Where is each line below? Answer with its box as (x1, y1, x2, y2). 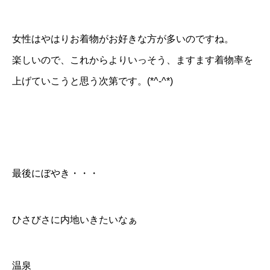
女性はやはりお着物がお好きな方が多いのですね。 (12, 33, 234, 44)
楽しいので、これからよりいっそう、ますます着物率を (12, 54, 253, 65)
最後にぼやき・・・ (12, 168, 99, 179)
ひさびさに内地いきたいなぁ (12, 214, 137, 225)
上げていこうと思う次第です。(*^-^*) (12, 75, 173, 86)
